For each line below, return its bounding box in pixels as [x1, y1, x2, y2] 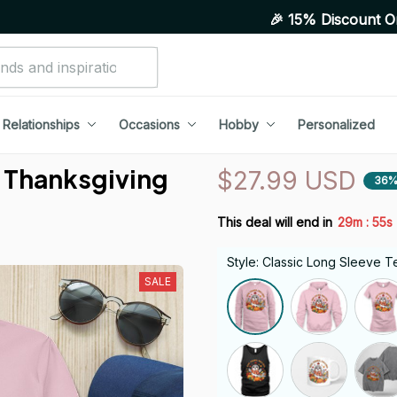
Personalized [297, 117, 375, 133]
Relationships [2, 117, 80, 133]
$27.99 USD [217, 165, 356, 196]
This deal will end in [217, 214, 332, 230]
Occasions [118, 117, 180, 133]
